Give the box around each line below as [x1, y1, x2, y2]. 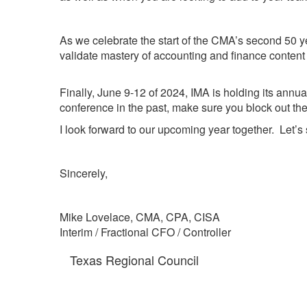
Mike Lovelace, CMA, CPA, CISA [60, 208, 220, 225]
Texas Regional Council [70, 250, 199, 269]
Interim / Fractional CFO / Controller [60, 223, 231, 240]
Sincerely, [60, 164, 108, 181]
